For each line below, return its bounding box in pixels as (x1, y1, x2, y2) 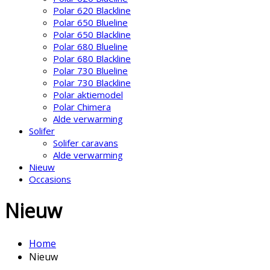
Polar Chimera (53, 101, 111, 113)
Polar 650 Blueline (53, 16, 128, 28)
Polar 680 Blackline (53, 52, 131, 64)
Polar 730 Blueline (53, 64, 128, 77)
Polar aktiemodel (53, 89, 123, 101)
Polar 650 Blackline (53, 28, 131, 40)
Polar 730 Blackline (53, 77, 131, 89)
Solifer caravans (53, 137, 118, 149)
